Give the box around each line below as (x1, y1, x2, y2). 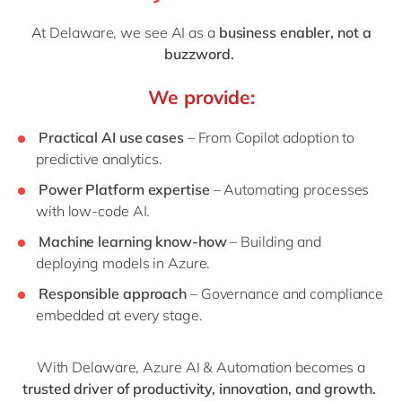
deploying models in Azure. (36, 254, 214, 273)
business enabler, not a (218, 23, 371, 42)
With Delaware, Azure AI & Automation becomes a (36, 358, 366, 377)
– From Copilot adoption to (183, 128, 355, 147)
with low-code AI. (36, 202, 154, 221)
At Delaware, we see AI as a (31, 23, 219, 42)
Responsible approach (39, 284, 187, 303)
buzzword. (164, 45, 238, 64)
